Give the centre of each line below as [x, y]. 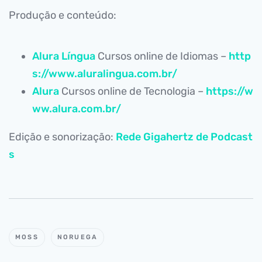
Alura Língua [64, 56]
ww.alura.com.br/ [77, 109]
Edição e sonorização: [62, 137]
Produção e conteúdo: [63, 15]
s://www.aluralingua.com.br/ [105, 74]
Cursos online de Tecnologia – [132, 91]
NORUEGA [77, 237]
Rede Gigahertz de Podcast [184, 137]
